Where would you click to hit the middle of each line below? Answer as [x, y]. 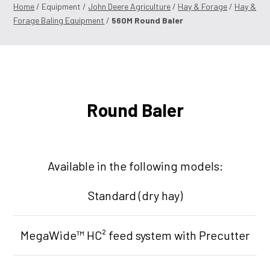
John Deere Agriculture [130, 6]
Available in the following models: [135, 166]
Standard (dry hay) [135, 195]
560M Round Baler [148, 20]
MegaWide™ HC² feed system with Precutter [135, 235]
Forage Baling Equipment [59, 20]
